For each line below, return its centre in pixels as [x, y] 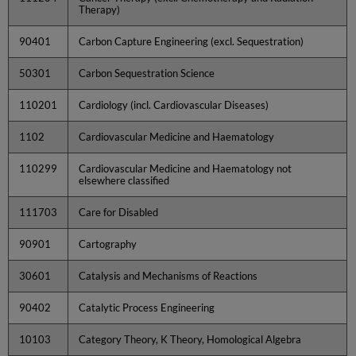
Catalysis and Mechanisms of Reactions [168, 275]
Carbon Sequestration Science [147, 73]
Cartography [108, 244]
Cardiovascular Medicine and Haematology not [186, 168]
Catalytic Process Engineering [147, 307]
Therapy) [100, 9]
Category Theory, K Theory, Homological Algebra [190, 339]
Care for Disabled [119, 212]
